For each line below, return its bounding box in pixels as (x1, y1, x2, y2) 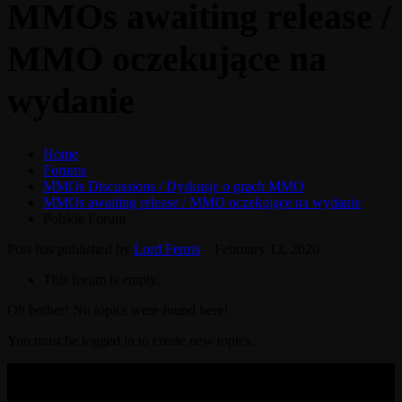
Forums (43, 162, 86, 178)
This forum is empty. (43, 271, 160, 287)
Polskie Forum (43, 210, 126, 226)
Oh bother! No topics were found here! (7, 301, 228, 318)
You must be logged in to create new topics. (7, 332, 254, 348)
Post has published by (7, 240, 134, 257)
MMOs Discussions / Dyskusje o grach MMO (43, 178, 304, 194)
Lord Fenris (134, 240, 200, 257)
